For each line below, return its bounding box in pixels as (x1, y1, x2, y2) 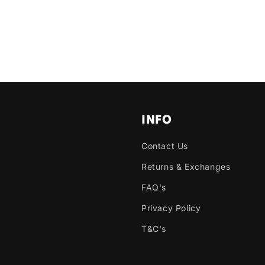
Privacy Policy (141, 203, 201, 213)
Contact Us (141, 141, 188, 151)
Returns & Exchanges (141, 161, 231, 172)
